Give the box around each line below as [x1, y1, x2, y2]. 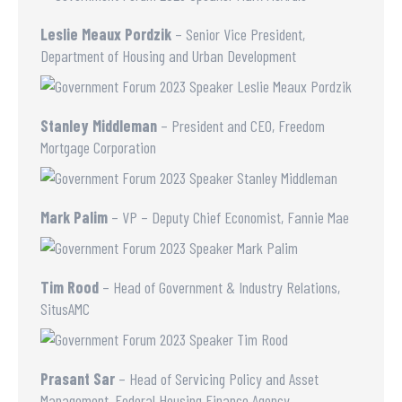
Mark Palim [40, 207, 108, 227]
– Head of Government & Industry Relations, [99, 277, 340, 297]
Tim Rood [40, 277, 99, 297]
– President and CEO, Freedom [157, 116, 325, 135]
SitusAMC [40, 299, 90, 319]
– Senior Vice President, [171, 24, 305, 44]
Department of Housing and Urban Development [40, 46, 296, 66]
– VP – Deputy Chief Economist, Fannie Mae [108, 207, 349, 227]
